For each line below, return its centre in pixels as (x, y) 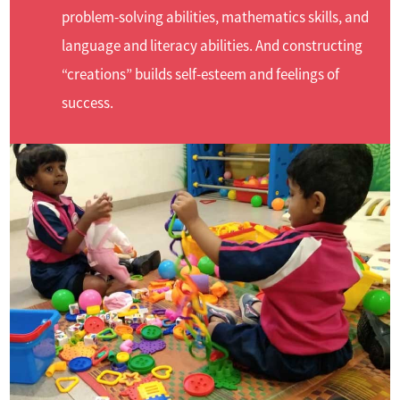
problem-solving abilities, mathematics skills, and (216, 17)
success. (88, 103)
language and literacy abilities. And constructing (212, 46)
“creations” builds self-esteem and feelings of (201, 75)
